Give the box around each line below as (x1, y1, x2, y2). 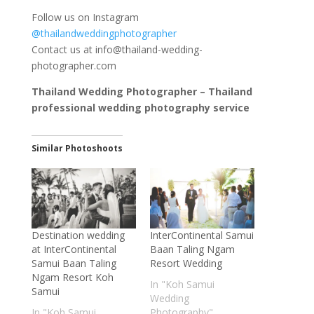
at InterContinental (31, 242, 116, 256)
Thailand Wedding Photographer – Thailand (31, 85, 252, 99)
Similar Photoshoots (31, 142, 123, 155)
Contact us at (31, 43, 95, 57)
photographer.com (31, 59, 116, 73)
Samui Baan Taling (31, 256, 116, 270)
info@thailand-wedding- (95, 43, 203, 57)
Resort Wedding (149, 256, 222, 270)
